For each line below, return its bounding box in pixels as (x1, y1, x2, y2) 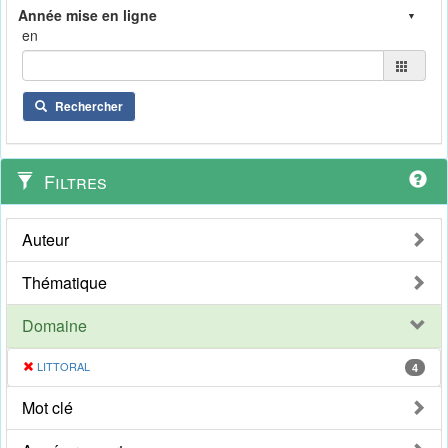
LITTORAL (37, 358, 90, 375)
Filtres (39, 168, 107, 195)
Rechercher (55, 97, 123, 116)
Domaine (22, 314, 87, 338)
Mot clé (22, 396, 73, 420)
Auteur (22, 228, 69, 252)
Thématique (22, 271, 107, 295)
